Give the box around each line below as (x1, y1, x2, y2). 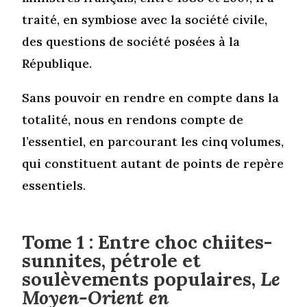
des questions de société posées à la (22, 33, 241, 49)
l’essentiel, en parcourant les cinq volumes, (22, 133, 284, 149)
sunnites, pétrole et (22, 248, 201, 272)
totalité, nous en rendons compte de (22, 111, 244, 127)
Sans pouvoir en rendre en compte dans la (22, 89, 280, 106)
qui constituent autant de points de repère (22, 155, 284, 171)
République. (22, 55, 93, 71)
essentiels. (22, 177, 86, 193)
